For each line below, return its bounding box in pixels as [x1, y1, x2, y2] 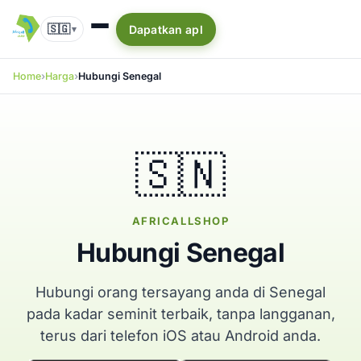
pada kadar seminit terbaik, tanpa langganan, [26, 305, 335, 322]
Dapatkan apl [129, 22, 203, 36]
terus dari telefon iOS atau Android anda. [40, 327, 321, 344]
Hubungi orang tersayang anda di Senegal [35, 284, 326, 301]
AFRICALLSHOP [131, 214, 230, 227]
